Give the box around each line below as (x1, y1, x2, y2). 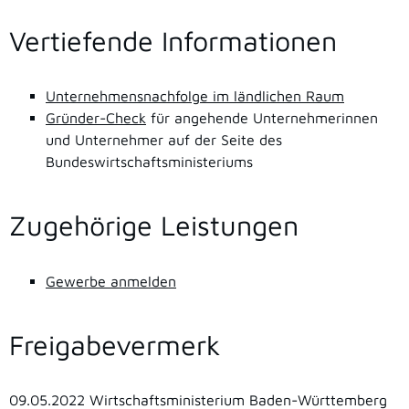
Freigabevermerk (9, 328, 221, 361)
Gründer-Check (46, 110, 146, 127)
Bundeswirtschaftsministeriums (46, 153, 253, 171)
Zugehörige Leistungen (9, 209, 299, 242)
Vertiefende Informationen (9, 25, 337, 58)
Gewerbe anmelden (46, 272, 176, 289)
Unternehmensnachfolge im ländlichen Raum (46, 88, 344, 105)
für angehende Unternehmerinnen (146, 110, 378, 127)
